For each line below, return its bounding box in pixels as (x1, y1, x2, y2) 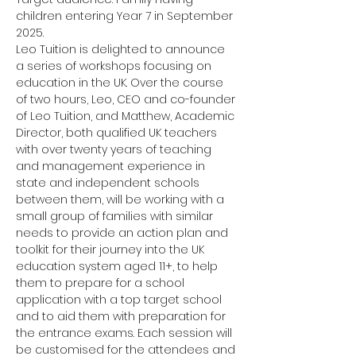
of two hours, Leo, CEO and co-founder (16, 91, 238, 107)
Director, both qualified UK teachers (16, 125, 220, 141)
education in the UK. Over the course (16, 75, 226, 91)
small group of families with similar (16, 208, 216, 224)
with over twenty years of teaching (16, 141, 215, 157)
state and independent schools (16, 175, 203, 191)
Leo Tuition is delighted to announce (16, 41, 228, 57)
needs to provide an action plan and (16, 225, 231, 241)
